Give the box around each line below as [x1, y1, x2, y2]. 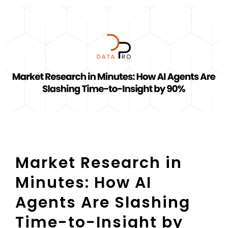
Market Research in [15, 152, 182, 174]
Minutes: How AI [15, 172, 152, 194]
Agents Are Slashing [15, 192, 190, 214]
